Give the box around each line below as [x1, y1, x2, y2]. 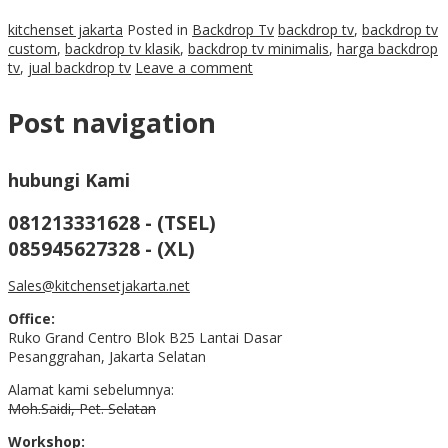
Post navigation [8, 103, 216, 141]
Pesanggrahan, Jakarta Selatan [8, 346, 206, 366]
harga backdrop [337, 38, 438, 58]
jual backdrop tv [28, 57, 131, 77]
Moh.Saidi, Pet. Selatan [8, 398, 156, 418]
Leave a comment [135, 57, 253, 77]
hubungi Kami [8, 167, 130, 192]
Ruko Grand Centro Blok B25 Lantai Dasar [8, 327, 282, 347]
